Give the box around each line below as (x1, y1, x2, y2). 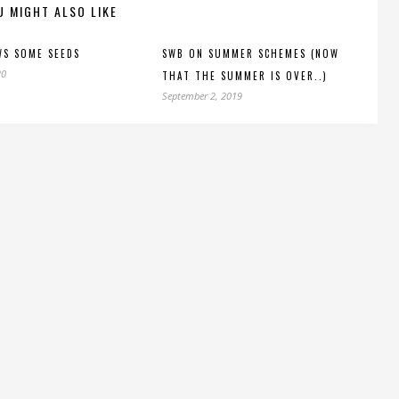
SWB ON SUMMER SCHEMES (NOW (162, 46, 339, 61)
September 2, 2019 (162, 89, 242, 102)
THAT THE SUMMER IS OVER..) (162, 69, 328, 83)
